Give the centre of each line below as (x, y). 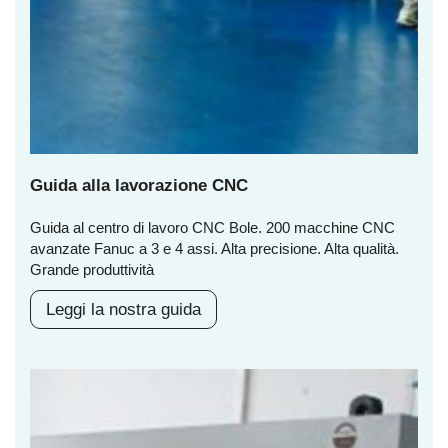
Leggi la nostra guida (123, 310)
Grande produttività (92, 270)
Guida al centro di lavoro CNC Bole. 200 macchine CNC (212, 228)
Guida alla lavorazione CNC (139, 186)
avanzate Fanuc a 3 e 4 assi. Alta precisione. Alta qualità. (214, 249)
